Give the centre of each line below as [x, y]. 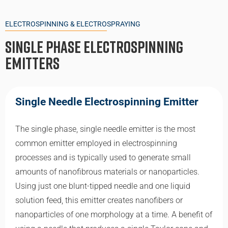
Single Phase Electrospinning [94, 47]
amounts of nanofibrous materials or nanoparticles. [107, 172]
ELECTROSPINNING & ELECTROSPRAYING [73, 24]
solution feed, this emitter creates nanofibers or [99, 200]
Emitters [32, 63]
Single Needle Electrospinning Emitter [107, 102]
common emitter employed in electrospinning [96, 143]
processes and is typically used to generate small [103, 157]
